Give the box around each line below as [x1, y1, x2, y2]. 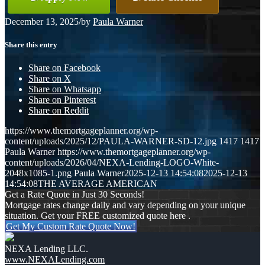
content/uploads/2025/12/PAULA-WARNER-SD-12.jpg [5, 136, 216, 147]
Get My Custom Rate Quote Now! [6, 221, 135, 232]
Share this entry [5, 40, 57, 49]
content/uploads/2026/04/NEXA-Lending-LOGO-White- [5, 157, 219, 168]
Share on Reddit [28, 105, 89, 116]
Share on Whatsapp [28, 84, 101, 95]
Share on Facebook [28, 63, 101, 73]
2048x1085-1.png [5, 168, 72, 179]
